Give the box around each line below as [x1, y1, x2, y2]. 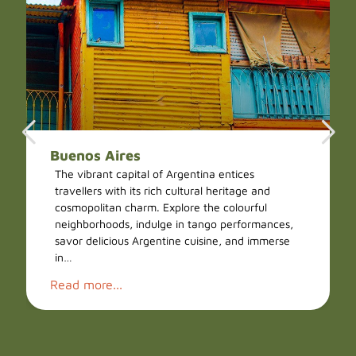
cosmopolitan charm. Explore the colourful [55, 200, 268, 214]
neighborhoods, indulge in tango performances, [55, 217, 294, 230]
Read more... [50, 277, 123, 292]
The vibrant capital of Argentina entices [55, 167, 255, 180]
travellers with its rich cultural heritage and [55, 184, 271, 197]
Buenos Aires [50, 147, 141, 164]
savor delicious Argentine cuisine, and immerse [55, 234, 291, 247]
